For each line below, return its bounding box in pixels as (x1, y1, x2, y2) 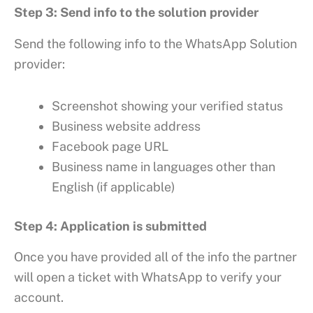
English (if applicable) (52, 180, 175, 195)
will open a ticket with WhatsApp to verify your (14, 270, 282, 285)
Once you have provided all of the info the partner (14, 249, 297, 265)
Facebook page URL (52, 139, 168, 154)
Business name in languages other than (52, 159, 275, 175)
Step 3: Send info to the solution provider (14, 5, 259, 20)
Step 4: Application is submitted (14, 219, 207, 234)
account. (14, 290, 64, 305)
